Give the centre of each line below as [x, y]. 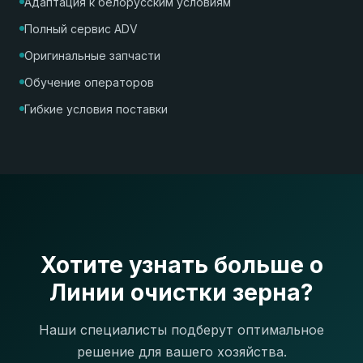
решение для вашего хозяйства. [181, 352]
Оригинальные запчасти [92, 55]
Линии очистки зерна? [181, 293]
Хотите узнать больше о [181, 265]
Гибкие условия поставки [96, 109]
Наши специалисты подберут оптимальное [181, 330]
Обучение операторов [89, 82]
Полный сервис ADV [81, 28]
